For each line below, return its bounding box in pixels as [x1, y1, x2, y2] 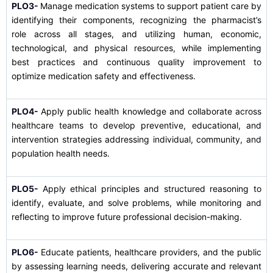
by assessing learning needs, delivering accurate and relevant [12, 261, 261, 271]
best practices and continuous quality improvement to [12, 57, 261, 67]
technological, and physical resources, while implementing [12, 43, 261, 53]
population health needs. [12, 148, 110, 158]
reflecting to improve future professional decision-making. [12, 211, 242, 222]
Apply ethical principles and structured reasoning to [42, 183, 262, 194]
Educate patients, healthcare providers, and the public [41, 247, 261, 257]
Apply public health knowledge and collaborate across [41, 106, 262, 116]
